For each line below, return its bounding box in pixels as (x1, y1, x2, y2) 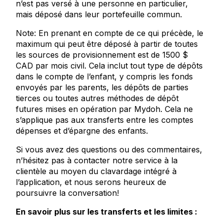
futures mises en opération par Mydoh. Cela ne (16, 104, 193, 114)
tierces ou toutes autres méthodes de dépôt (16, 93, 179, 103)
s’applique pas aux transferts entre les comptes (16, 115, 193, 125)
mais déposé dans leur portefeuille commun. (16, 9, 184, 19)
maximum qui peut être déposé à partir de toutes (16, 39, 198, 49)
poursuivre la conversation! (16, 188, 119, 198)
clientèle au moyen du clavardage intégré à (16, 166, 177, 176)
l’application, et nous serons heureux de (16, 177, 166, 187)
